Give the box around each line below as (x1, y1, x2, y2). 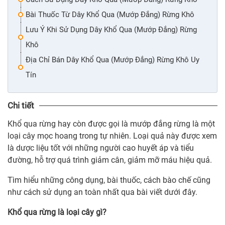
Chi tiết (8, 100, 34, 111)
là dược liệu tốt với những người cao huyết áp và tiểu (8, 143, 194, 153)
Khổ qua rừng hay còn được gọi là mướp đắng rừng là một (8, 119, 215, 129)
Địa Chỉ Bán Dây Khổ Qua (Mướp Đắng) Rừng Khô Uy (26, 55, 199, 65)
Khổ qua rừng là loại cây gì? (8, 207, 106, 217)
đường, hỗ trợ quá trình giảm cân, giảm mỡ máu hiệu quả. (8, 155, 212, 165)
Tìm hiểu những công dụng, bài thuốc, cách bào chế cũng (8, 175, 210, 185)
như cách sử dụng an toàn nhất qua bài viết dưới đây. (8, 187, 197, 197)
